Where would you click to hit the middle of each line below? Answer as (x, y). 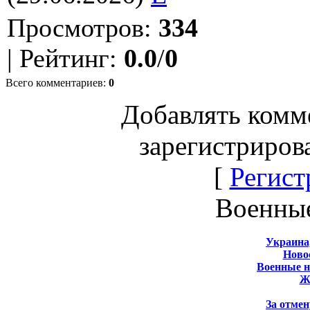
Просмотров (75, 27)
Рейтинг (64, 58)
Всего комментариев (54, 82)
